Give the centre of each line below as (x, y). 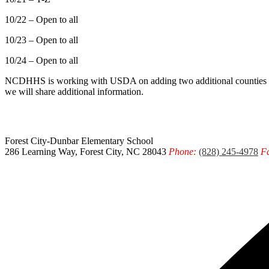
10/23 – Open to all (41, 40)
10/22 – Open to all (41, 19)
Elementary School (117, 141)
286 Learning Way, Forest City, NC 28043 (86, 151)
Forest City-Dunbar (42, 141)
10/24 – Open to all (43, 60)
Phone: (183, 151)
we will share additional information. (75, 91)
